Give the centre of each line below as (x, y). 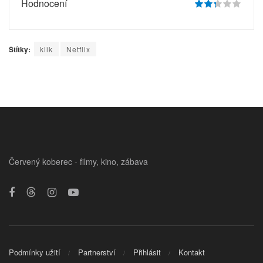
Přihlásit (147, 252)
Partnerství (97, 252)
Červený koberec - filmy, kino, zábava (78, 161)
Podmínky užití (35, 252)
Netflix (78, 49)
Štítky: (20, 49)
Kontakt (192, 252)
